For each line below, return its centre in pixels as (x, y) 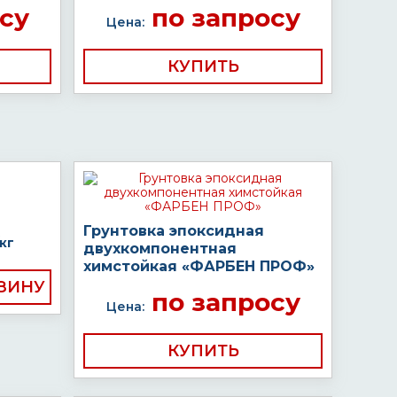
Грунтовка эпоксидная (174, 231)
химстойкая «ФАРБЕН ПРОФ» (199, 266)
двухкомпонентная (160, 249)
